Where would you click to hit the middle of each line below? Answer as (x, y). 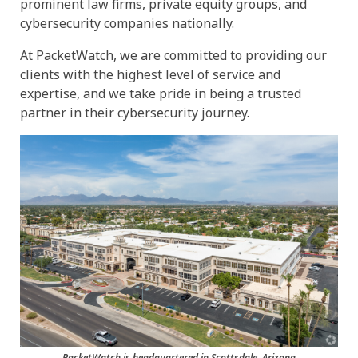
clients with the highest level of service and (150, 74)
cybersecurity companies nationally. (127, 23)
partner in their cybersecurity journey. (135, 112)
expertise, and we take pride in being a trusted (161, 93)
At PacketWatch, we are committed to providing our (173, 55)
